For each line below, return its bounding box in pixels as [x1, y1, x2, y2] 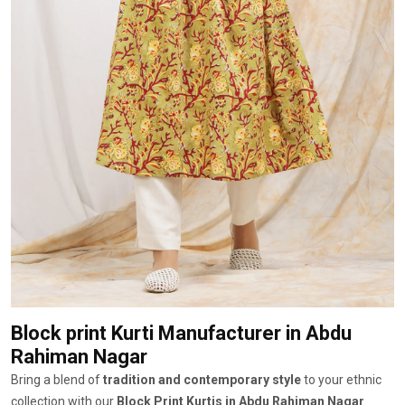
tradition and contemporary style [103, 372, 301, 388]
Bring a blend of [11, 372, 103, 388]
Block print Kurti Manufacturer [11, 322, 281, 345]
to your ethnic [301, 372, 381, 388]
